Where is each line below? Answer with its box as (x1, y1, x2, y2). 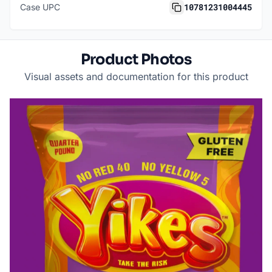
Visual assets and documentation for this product (24, 70, 248, 83)
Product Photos (80, 50, 192, 69)
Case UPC (20, 2, 60, 13)
